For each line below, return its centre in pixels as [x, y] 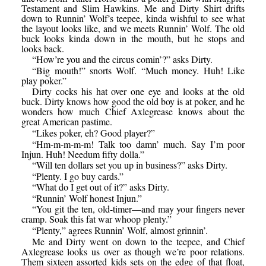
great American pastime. [66, 122]
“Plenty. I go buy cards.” [78, 176]
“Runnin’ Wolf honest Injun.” [87, 198]
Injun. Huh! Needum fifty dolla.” [83, 154]
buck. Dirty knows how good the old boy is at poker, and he [133, 102]
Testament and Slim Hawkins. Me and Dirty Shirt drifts [133, 8]
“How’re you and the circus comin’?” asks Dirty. [123, 59]
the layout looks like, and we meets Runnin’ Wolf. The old [133, 28]
